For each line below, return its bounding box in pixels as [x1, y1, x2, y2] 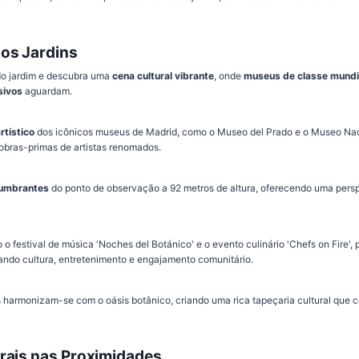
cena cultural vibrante [112, 69, 214, 82]
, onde [214, 69, 244, 82]
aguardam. [22, 84, 72, 97]
